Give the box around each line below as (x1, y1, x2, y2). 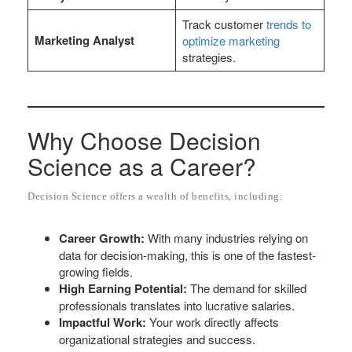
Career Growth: (59, 229, 145, 247)
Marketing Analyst (34, 31, 134, 49)
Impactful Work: (59, 313, 146, 331)
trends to (266, 15, 311, 32)
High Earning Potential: (59, 279, 187, 297)
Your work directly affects (146, 313, 279, 330)
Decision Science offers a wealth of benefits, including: (27, 189, 283, 202)
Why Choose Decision (27, 123, 261, 157)
